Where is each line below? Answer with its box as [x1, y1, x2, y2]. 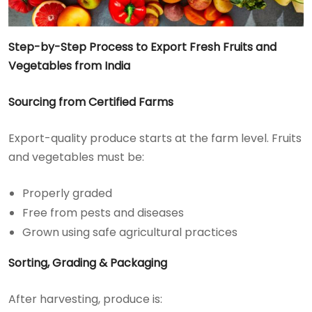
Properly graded [22, 185, 112, 201]
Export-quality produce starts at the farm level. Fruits [8, 130, 302, 146]
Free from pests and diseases [22, 204, 184, 221]
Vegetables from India [8, 57, 130, 74]
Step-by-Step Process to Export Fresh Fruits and [8, 38, 276, 55]
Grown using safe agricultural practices [22, 224, 237, 240]
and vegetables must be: [8, 148, 144, 165]
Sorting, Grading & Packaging [8, 254, 167, 271]
